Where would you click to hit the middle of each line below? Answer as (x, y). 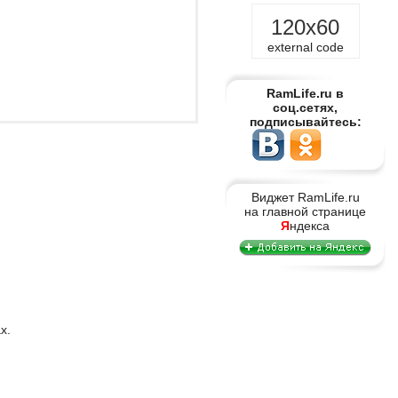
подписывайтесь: (305, 122)
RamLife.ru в (305, 93)
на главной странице (305, 211)
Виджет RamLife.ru (305, 197)
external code (305, 47)
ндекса (310, 226)
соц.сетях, (305, 107)
